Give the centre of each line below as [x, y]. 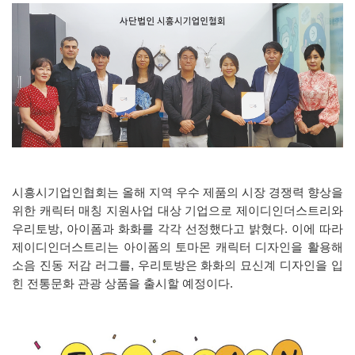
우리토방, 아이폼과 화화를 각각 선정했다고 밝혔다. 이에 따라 [177, 229]
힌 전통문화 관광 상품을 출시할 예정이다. [122, 283]
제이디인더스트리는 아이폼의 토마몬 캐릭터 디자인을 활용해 [177, 247]
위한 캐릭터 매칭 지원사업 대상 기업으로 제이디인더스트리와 [177, 210]
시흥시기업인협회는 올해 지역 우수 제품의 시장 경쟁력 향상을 [177, 192]
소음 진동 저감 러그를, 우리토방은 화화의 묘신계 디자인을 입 [177, 265]
